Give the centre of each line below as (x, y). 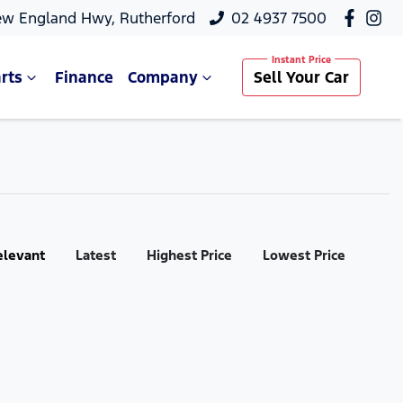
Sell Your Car (301, 77)
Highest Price (189, 255)
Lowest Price (304, 255)
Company (162, 77)
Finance (84, 77)
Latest (95, 255)
